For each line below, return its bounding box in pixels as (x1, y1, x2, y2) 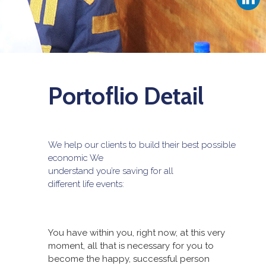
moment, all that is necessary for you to (48, 240, 214, 251)
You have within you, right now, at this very (48, 227, 225, 238)
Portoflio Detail (48, 81, 204, 110)
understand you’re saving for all (48, 166, 173, 176)
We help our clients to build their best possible (48, 140, 236, 150)
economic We (48, 153, 103, 163)
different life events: (48, 179, 124, 189)
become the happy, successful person (48, 254, 210, 264)
